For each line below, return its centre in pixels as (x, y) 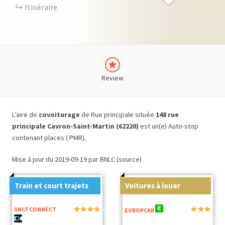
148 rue (167, 115)
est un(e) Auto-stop (168, 126)
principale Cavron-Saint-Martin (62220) (75, 126)
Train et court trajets (52, 186)
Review (113, 78)
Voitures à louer (153, 186)
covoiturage (60, 115)
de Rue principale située (119, 115)
